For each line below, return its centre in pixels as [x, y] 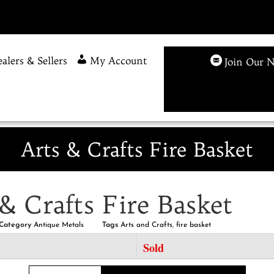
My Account [119, 61]
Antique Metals [59, 225]
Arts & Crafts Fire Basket [137, 149]
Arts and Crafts [146, 225]
